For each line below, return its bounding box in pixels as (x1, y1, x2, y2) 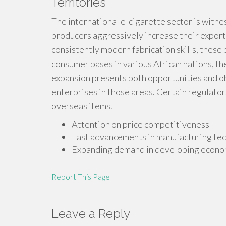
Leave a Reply (51, 206, 130, 221)
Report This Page (51, 172, 110, 181)
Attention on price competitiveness (72, 119, 209, 130)
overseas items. (51, 100, 112, 111)
